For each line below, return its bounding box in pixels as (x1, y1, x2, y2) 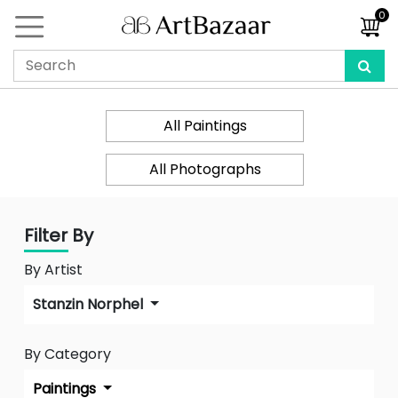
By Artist (24, 259, 83, 280)
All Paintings (163, 115, 247, 136)
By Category (24, 344, 111, 364)
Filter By (24, 223, 93, 248)
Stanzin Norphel (33, 294, 147, 314)
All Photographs (148, 159, 261, 179)
